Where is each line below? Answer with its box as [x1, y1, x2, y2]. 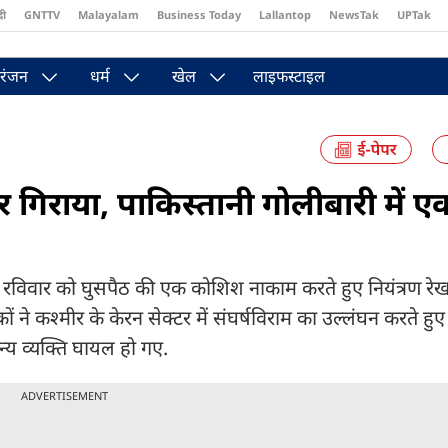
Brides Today [26, 39, 96, 54]
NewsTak [329, 7, 379, 22]
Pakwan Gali [293, 39, 361, 54]
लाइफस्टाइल [253, 65, 325, 87]
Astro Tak [221, 39, 274, 54]
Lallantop [259, 7, 311, 22]
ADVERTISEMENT [20, 388, 108, 403]
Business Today [157, 7, 241, 22]
